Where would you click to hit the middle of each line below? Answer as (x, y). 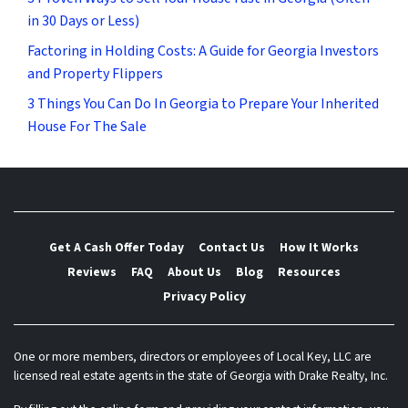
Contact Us (232, 247)
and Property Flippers (95, 74)
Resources (309, 271)
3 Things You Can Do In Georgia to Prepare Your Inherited (203, 104)
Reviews (92, 271)
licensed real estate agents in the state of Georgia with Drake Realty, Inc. (201, 375)
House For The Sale (87, 127)
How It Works (319, 247)
